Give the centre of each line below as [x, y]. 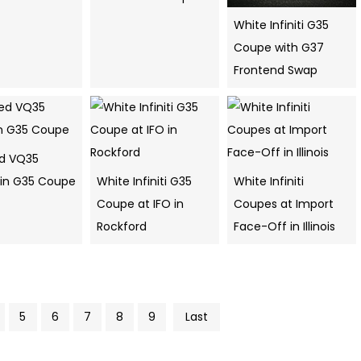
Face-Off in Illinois [284, 227]
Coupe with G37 [279, 48]
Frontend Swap [276, 71]
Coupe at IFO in [140, 204]
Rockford [122, 227]
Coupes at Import [284, 204]
